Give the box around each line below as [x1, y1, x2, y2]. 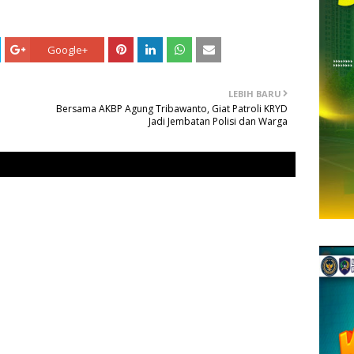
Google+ [47, 43, 88, 58]
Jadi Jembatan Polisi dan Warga [149, 115, 288, 129]
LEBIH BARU [228, 88, 281, 100]
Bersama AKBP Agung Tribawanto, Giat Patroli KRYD [56, 102, 288, 116]
